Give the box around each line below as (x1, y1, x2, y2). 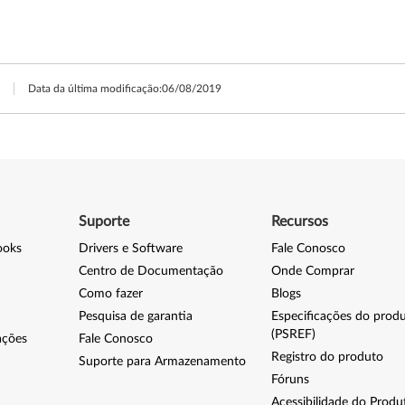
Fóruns (271, 373, 310, 386)
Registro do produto (271, 351, 384, 363)
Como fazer (78, 287, 143, 300)
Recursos (271, 214, 329, 229)
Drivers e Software (78, 242, 183, 255)
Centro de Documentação (78, 265, 223, 278)
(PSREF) (271, 328, 316, 341)
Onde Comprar (271, 265, 355, 278)
